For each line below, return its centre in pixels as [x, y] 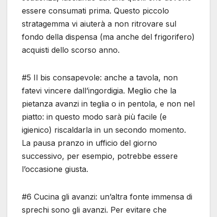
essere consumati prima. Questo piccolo [95, 11]
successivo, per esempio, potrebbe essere [100, 156]
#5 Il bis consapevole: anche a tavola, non [100, 78]
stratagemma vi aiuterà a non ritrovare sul [99, 24]
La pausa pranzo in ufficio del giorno [89, 143]
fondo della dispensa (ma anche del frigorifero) [108, 37]
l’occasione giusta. [55, 169]
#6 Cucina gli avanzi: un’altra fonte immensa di [107, 197]
